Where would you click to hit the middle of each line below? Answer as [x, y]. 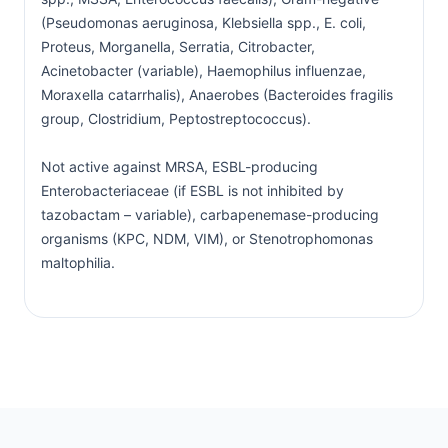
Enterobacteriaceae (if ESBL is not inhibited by [192, 190]
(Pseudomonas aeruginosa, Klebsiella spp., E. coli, [203, 22]
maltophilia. [78, 262]
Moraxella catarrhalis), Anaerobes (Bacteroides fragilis [217, 94]
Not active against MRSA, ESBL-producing [179, 166]
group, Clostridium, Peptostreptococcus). [176, 118]
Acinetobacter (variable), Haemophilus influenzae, [203, 70]
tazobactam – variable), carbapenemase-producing [210, 214]
